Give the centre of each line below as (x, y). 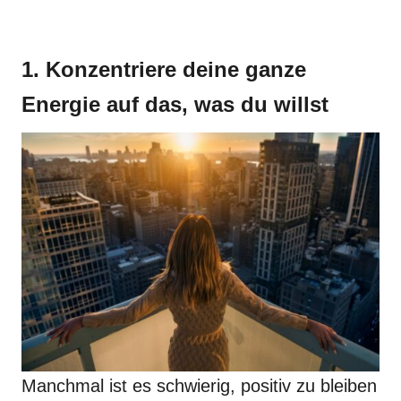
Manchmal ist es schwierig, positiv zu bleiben (199, 386)
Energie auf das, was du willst (175, 104)
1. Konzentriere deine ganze (164, 69)
